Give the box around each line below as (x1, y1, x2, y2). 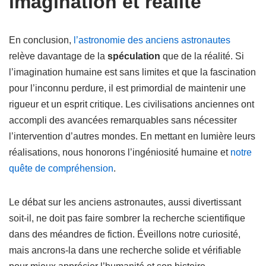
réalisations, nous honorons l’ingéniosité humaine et (9, 147, 230, 157)
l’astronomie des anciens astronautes (74, 35, 230, 45)
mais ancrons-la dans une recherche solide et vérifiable (9, 245, 241, 255)
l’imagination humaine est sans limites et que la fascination (9, 67, 256, 77)
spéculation (107, 51, 160, 61)
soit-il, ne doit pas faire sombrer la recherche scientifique (9, 213, 245, 223)
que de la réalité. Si (160, 51, 244, 61)
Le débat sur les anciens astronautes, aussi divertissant (9, 197, 241, 207)
